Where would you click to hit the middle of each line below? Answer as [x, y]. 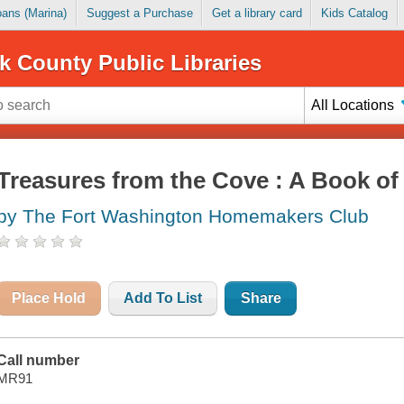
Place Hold [49, 298]
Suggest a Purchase [139, 14]
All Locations [353, 105]
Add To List [163, 298]
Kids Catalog [354, 14]
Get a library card [257, 14]
